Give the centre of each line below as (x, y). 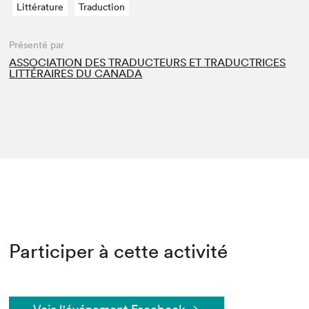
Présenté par (37, 44)
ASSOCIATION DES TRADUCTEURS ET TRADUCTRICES (148, 62)
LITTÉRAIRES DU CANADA (76, 73)
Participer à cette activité (119, 251)
